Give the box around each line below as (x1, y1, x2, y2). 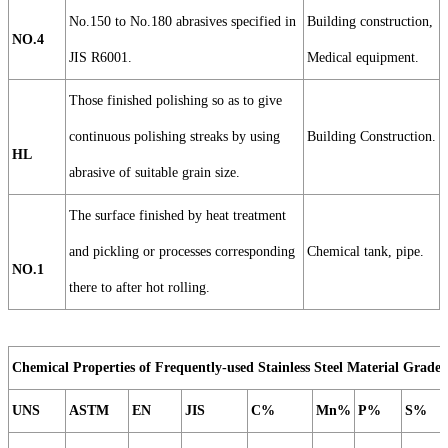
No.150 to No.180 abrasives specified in (69, 14, 296, 30)
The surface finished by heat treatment (69, 208, 286, 224)
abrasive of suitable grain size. (69, 165, 240, 181)
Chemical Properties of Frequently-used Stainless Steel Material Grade (12, 360, 441, 376)
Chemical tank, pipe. (307, 244, 424, 260)
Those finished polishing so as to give (69, 93, 282, 109)
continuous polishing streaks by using (69, 129, 280, 145)
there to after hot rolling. (69, 280, 210, 296)
